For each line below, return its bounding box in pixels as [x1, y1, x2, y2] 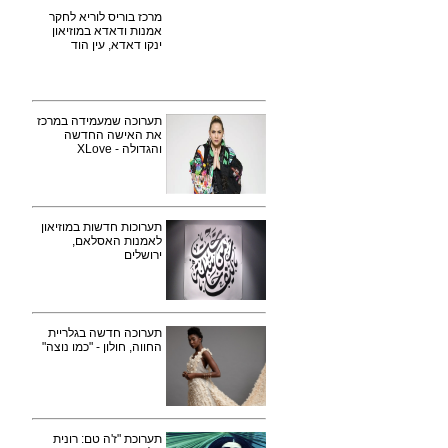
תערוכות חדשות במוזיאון [41, 220, 162, 234]
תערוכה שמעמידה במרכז [37, 114, 162, 128]
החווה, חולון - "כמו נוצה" [42, 340, 162, 354]
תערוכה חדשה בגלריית [48, 326, 162, 340]
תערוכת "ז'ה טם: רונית [53, 432, 162, 446]
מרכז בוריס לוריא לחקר [49, 10, 162, 24]
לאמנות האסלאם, [72, 234, 162, 248]
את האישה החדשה [64, 128, 162, 142]
